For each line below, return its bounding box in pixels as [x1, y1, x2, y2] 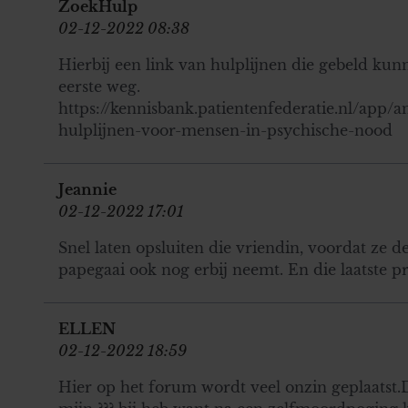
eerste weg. [58, 76, 140, 96]
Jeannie [58, 179, 117, 199]
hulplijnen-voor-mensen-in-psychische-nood [58, 120, 393, 139]
